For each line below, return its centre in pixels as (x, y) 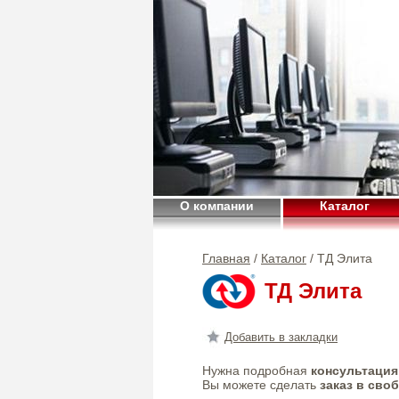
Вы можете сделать (261, 385)
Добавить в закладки (281, 338)
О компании (217, 206)
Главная (226, 258)
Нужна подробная (256, 370)
